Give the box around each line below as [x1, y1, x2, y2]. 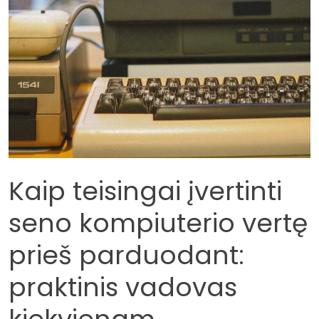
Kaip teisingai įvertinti [9, 173, 282, 210]
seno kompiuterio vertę [9, 205, 308, 242]
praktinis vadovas [9, 269, 237, 306]
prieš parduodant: [9, 237, 244, 274]
